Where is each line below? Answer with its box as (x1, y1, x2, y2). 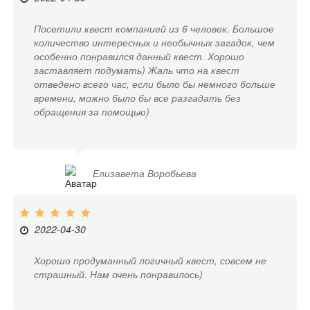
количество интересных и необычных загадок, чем (34, 35, 275, 49)
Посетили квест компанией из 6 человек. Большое (34, 21, 275, 35)
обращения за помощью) (34, 104, 150, 118)
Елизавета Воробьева (93, 165, 197, 180)
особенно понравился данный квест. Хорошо (34, 48, 245, 63)
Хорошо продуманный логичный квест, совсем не (34, 253, 267, 268)
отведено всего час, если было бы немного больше (34, 76, 276, 91)
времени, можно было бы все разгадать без (34, 90, 241, 104)
